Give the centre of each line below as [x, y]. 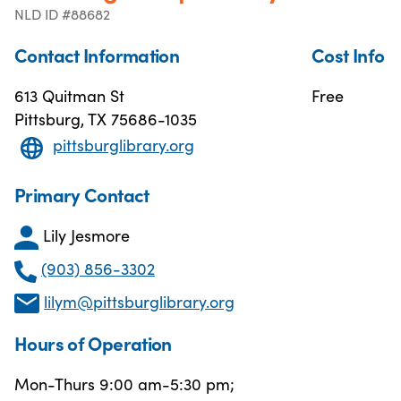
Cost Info [348, 55]
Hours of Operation [93, 343]
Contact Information [97, 55]
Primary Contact [82, 194]
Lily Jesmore [86, 235]
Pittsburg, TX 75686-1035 [106, 119]
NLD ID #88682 [62, 13]
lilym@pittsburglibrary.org [140, 301]
